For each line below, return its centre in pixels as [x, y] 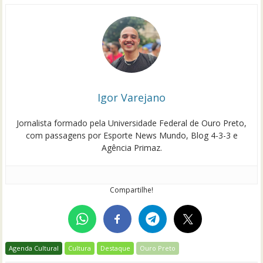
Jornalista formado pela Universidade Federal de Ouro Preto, [131, 123]
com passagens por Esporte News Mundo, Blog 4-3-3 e [131, 135]
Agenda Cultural [34, 248]
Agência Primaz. [131, 147]
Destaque [116, 248]
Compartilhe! [131, 190]
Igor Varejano [131, 97]
